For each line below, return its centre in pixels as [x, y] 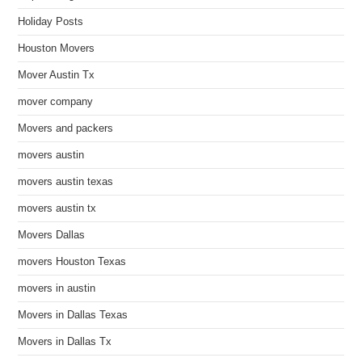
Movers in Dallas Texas [73, 315]
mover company [56, 102]
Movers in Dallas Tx [65, 342]
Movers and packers [66, 128]
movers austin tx [57, 208]
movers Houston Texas [72, 262]
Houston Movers [57, 48]
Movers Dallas [52, 235]
